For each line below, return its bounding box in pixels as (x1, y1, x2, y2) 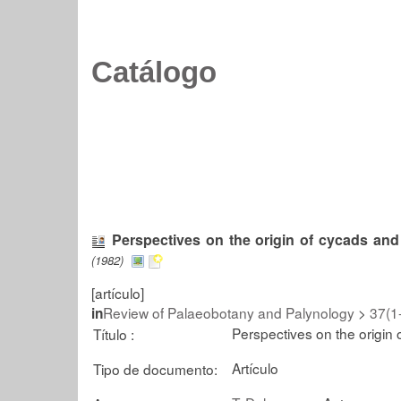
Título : (93, 323, 134, 344)
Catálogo (91, 56, 217, 89)
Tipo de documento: (93, 358, 218, 379)
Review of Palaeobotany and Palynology (103, 302, 354, 322)
